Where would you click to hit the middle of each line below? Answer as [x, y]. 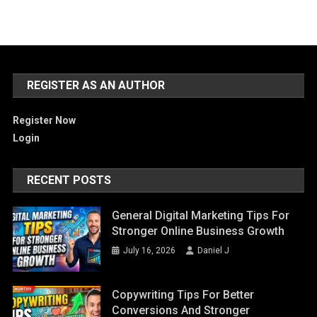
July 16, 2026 [150, 250]
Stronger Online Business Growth [198, 231]
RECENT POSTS [69, 180]
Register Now [45, 120]
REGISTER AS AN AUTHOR [96, 85]
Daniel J [214, 250]
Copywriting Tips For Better [183, 295]
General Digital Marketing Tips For [201, 215]
